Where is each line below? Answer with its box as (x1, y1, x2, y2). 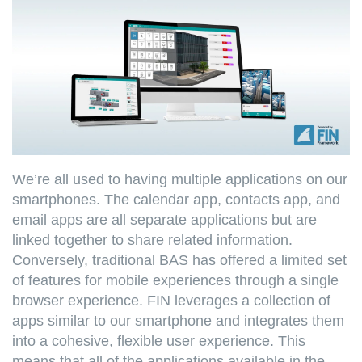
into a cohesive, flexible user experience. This (12, 332, 305, 349)
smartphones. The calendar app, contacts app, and (12, 191, 340, 208)
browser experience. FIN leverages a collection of (12, 292, 330, 309)
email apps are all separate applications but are (12, 211, 317, 228)
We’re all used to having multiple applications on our (12, 170, 347, 187)
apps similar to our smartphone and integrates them (12, 312, 344, 329)
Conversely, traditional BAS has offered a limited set (12, 251, 347, 268)
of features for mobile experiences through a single (12, 271, 339, 288)
